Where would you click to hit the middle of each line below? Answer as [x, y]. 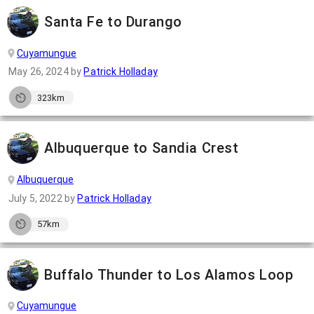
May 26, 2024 [39, 72]
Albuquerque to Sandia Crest [142, 148]
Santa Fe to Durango [113, 22]
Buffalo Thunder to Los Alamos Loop [169, 274]
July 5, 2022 [35, 198]
